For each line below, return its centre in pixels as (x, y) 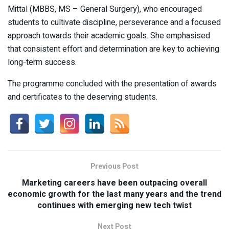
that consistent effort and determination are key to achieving (113, 49)
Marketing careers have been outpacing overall (114, 183)
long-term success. (42, 63)
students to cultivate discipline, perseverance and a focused (114, 23)
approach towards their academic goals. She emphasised (109, 36)
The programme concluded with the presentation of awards (112, 84)
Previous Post (114, 167)
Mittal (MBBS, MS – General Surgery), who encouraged (105, 9)
